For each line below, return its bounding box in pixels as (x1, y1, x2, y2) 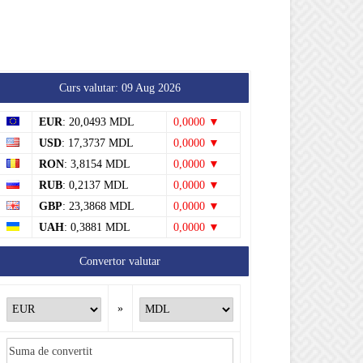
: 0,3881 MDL (64, 192, 130, 204)
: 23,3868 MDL (62, 171, 135, 183)
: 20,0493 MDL (62, 87, 135, 99)
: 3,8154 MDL (64, 129, 130, 141)
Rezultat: (6, 347, 52, 359)
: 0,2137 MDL (62, 150, 129, 162)
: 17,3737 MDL (62, 108, 134, 120)
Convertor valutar (79, 226, 160, 238)
